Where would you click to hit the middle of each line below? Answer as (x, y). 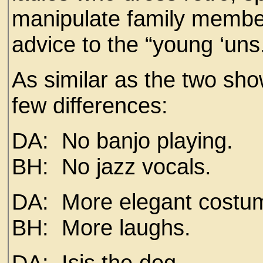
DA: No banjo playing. (129, 141)
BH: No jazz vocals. (121, 166)
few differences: (96, 105)
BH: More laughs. (104, 227)
